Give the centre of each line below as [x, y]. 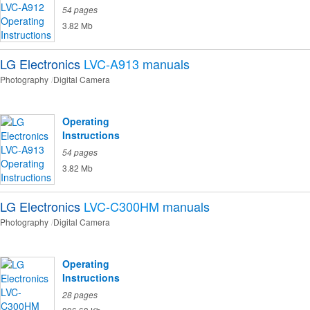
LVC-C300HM [121, 207]
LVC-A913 [111, 64]
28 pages [80, 295]
